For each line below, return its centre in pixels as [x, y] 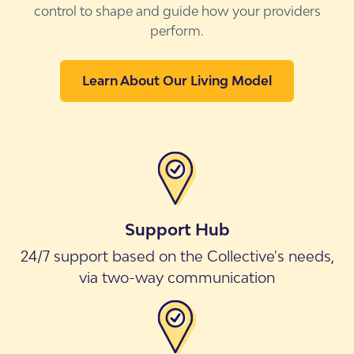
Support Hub [177, 230]
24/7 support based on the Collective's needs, [177, 256]
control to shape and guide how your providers [177, 11]
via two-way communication [177, 278]
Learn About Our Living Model [177, 81]
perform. [177, 31]
